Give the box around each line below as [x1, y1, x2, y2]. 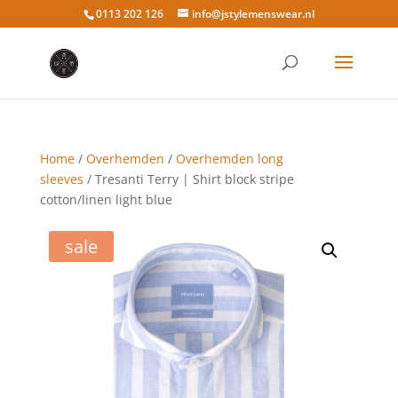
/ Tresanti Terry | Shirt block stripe [83, 171, 294, 187]
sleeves [39, 171, 84, 187]
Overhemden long [175, 150, 283, 167]
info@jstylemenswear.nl [191, 6, 314, 21]
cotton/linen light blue [39, 191, 172, 208]
